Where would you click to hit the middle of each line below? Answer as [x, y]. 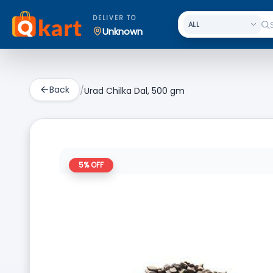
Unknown [122, 31]
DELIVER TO [115, 18]
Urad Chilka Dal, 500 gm [134, 91]
